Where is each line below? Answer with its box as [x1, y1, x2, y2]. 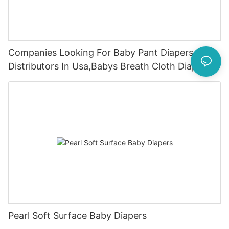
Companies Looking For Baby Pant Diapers [8, 47, 193, 58]
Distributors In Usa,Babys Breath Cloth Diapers [8, 60, 211, 72]
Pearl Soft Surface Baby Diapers [8, 210, 147, 221]
